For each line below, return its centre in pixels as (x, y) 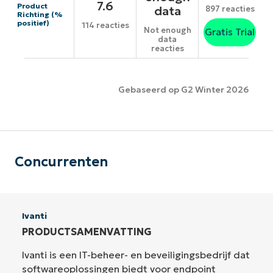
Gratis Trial (230, 32)
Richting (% (40, 15)
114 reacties (105, 26)
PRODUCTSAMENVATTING (87, 231)
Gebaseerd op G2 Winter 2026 (183, 90)
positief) (33, 23)
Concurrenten (61, 161)
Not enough (167, 30)
